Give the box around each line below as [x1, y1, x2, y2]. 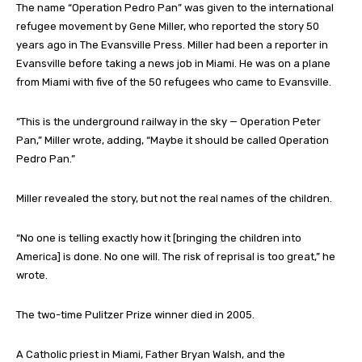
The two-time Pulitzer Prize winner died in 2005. [16, 308, 255, 321]
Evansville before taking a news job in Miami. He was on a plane [16, 57, 330, 69]
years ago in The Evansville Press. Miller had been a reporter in [16, 38, 328, 51]
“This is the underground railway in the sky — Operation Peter [16, 115, 321, 128]
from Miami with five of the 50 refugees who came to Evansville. [16, 75, 331, 88]
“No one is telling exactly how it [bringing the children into [16, 231, 301, 244]
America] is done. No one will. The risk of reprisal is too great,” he [16, 250, 335, 263]
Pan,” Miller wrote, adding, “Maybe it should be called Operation [16, 133, 329, 146]
